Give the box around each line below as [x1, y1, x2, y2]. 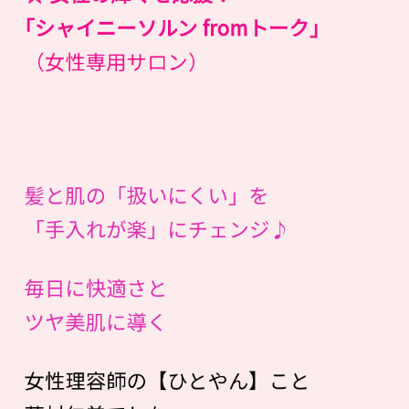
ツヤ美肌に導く [24, 306, 168, 336]
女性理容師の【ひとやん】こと [24, 365, 310, 395]
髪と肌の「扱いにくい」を [24, 180, 269, 210]
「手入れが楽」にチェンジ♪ [24, 214, 291, 244]
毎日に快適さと [24, 272, 168, 302]
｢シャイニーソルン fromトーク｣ [24, 12, 320, 42]
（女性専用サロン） [24, 46, 209, 76]
